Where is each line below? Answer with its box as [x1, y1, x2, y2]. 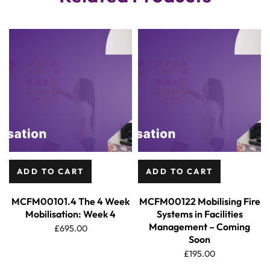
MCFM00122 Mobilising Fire [139, 195, 260, 207]
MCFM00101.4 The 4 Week [11, 195, 130, 207]
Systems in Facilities [156, 207, 243, 220]
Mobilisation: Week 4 [25, 207, 116, 220]
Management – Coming [149, 220, 250, 233]
